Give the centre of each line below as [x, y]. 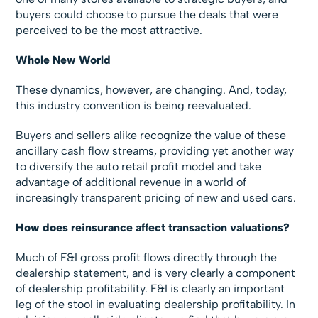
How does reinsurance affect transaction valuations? [153, 228]
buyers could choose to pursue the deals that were [147, 15]
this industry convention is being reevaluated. [134, 106]
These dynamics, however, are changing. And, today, [152, 90]
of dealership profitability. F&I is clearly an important [150, 289]
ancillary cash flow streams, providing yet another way [155, 151]
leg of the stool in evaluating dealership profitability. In [156, 305]
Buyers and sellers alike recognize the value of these [151, 136]
